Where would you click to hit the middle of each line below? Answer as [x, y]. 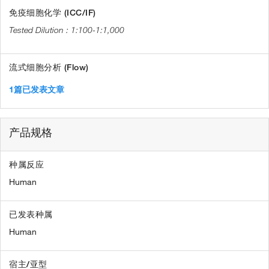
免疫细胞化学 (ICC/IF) [53, 13]
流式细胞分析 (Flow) [49, 68]
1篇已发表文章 [37, 90]
